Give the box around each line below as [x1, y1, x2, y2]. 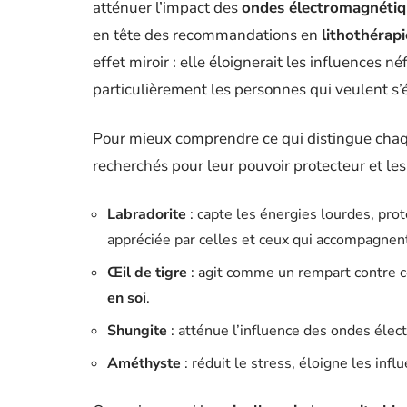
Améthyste [107, 353, 181, 373]
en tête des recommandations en [93, 25, 322, 45]
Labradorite [107, 204, 186, 224]
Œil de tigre [107, 263, 187, 283]
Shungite [107, 321, 167, 341]
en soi [107, 288, 146, 308]
